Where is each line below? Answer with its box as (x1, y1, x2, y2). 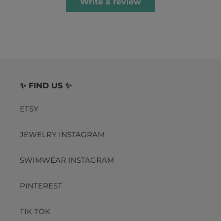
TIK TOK (20, 207, 50, 217)
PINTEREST (20, 181, 62, 191)
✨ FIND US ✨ (20, 80, 72, 90)
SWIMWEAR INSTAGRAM (20, 155, 114, 165)
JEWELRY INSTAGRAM (20, 130, 105, 140)
